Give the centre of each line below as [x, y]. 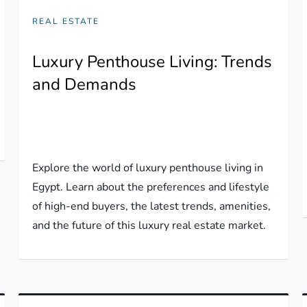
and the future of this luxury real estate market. [149, 225]
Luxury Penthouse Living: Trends [152, 61]
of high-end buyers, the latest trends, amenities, [152, 206]
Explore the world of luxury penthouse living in [148, 168]
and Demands [85, 84]
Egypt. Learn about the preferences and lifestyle [151, 187]
